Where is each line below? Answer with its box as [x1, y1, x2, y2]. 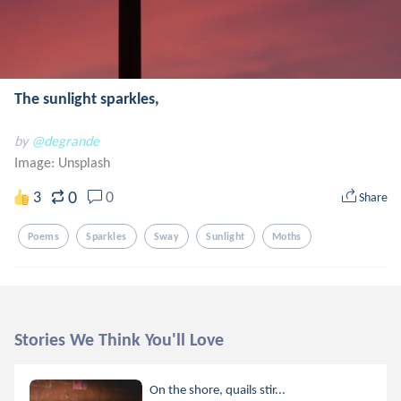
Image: [14, 154, 58, 171]
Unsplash [58, 154, 110, 171]
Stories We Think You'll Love [14, 328, 224, 350]
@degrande [31, 132, 99, 149]
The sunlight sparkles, [14, 89, 159, 108]
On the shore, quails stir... [149, 381, 286, 397]
